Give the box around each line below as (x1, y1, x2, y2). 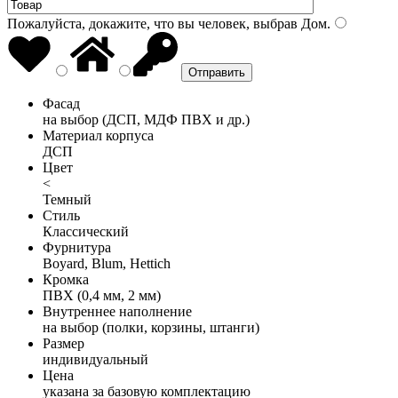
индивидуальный (43, 351, 148, 367)
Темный (43, 191, 92, 207)
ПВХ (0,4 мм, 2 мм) (43, 287, 161, 303)
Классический (43, 223, 129, 239)
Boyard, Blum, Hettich (43, 255, 171, 271)
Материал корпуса (43, 127, 154, 143)
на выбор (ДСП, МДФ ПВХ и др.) (43, 111, 250, 127)
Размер (43, 335, 84, 351)
